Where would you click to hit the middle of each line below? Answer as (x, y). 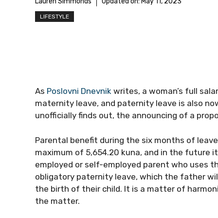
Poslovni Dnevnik (79, 91)
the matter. (57, 201)
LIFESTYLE (54, 17)
